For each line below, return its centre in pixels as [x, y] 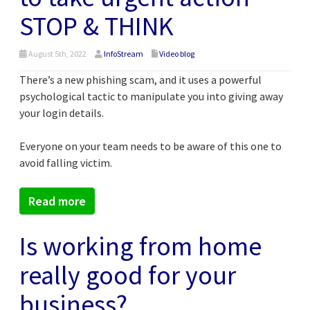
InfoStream [124, 53]
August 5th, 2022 [57, 53]
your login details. [62, 112]
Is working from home [140, 246]
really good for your [128, 275]
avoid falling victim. [66, 162]
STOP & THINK [97, 26]
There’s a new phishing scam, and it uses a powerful [140, 79]
